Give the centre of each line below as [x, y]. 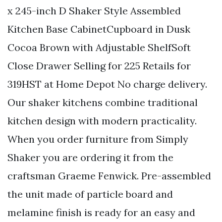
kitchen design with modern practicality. [102, 120]
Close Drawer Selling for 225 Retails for [99, 65]
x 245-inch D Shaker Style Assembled [94, 10]
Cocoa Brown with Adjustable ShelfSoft [99, 47]
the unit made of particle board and [90, 194]
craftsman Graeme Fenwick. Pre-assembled [109, 175]
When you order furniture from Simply [98, 139]
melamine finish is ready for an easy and [101, 212]
